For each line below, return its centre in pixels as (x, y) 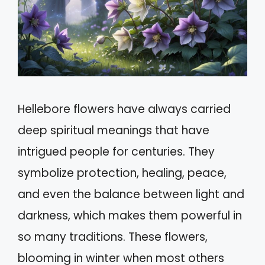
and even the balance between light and (131, 194)
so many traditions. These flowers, (113, 237)
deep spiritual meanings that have (114, 130)
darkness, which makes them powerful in (130, 215)
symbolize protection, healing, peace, (122, 173)
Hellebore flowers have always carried (124, 109)
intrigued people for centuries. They (116, 151)
